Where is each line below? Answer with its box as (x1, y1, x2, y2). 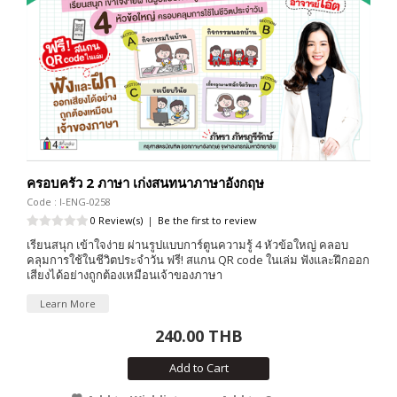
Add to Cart (168, 360, 229, 377)
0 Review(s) (90, 214, 143, 228)
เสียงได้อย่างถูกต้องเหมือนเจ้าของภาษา (27, 267, 222, 284)
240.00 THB (154, 325, 243, 347)
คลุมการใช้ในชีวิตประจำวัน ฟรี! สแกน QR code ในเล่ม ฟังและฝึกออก (27, 252, 370, 269)
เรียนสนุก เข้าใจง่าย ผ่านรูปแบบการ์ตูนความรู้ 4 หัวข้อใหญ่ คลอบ (27, 237, 348, 253)
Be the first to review (158, 214, 257, 228)
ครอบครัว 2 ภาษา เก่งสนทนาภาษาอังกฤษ (27, 174, 264, 192)
